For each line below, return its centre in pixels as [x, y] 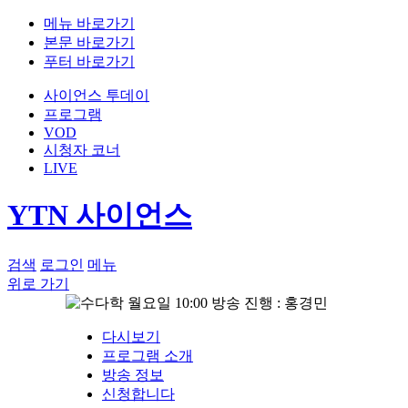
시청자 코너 [82, 150]
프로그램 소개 [148, 355]
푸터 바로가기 [89, 61]
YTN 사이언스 [100, 215]
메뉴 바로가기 [89, 23]
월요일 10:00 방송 [184, 302]
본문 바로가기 [89, 42]
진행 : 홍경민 [286, 302]
